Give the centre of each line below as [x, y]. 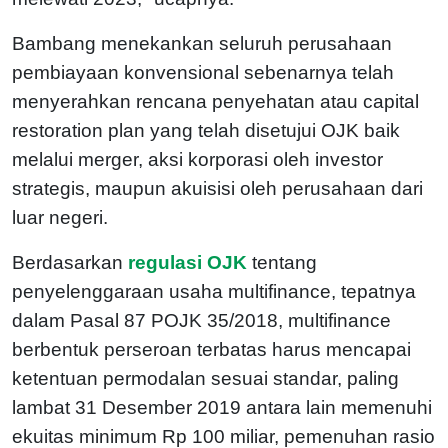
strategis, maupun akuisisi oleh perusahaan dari [217, 188]
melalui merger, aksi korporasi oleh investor [197, 159]
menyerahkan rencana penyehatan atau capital [215, 101]
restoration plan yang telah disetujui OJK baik [206, 130]
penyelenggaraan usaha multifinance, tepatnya [214, 291]
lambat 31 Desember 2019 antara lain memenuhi [222, 407]
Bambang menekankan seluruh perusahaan [202, 43]
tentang [284, 262]
